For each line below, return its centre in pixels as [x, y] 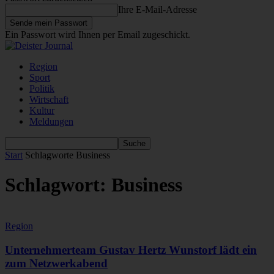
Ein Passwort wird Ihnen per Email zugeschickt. [98, 35]
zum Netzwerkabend [56, 263]
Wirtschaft [49, 99]
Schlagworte [49, 155]
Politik [42, 88]
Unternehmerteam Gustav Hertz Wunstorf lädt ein [131, 250]
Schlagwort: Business [94, 185]
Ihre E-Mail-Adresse [157, 9]
